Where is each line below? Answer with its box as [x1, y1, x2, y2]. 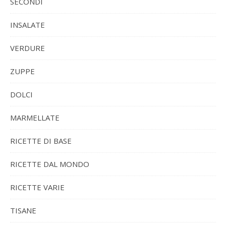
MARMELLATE [10, 112, 60, 123]
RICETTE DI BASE [10, 135, 72, 146]
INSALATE [10, 19, 45, 30]
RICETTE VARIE [10, 182, 65, 192]
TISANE [10, 205, 36, 215]
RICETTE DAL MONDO [10, 158, 89, 169]
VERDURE [10, 42, 45, 53]
